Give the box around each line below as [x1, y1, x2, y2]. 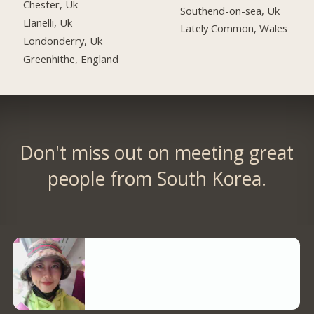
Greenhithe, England [23, 52, 119, 67]
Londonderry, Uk [23, 34, 103, 48]
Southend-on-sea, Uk [180, 3, 280, 18]
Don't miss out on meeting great [20, 140, 294, 166]
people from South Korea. [47, 166, 266, 192]
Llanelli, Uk [23, 15, 73, 30]
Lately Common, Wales [180, 21, 288, 36]
